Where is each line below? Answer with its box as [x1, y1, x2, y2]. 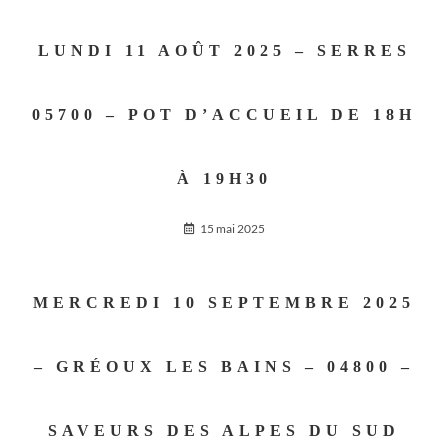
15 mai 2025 [199, 221, 265, 236]
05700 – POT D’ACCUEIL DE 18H [32, 106, 416, 123]
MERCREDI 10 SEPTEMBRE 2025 [33, 294, 415, 311]
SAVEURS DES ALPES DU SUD [48, 422, 400, 439]
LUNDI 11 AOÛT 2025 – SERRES [37, 42, 411, 59]
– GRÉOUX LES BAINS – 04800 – [34, 358, 414, 375]
